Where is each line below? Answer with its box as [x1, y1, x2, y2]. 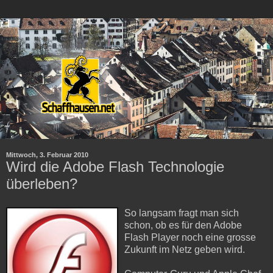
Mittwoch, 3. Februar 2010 [6, 151, 88, 158]
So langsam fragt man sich [124, 207, 239, 218]
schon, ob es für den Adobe [124, 219, 242, 230]
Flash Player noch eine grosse [124, 232, 256, 243]
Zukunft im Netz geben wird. [124, 244, 245, 255]
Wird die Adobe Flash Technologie [6, 158, 224, 175]
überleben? [6, 175, 77, 192]
